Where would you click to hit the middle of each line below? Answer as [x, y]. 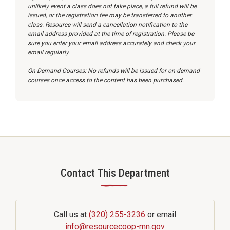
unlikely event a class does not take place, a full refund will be [112, 6]
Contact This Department [115, 173]
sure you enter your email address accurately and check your [111, 43]
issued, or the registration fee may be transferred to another [109, 15]
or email [161, 214]
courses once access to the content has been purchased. [106, 80]
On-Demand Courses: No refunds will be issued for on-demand [113, 71]
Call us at [71, 214]
